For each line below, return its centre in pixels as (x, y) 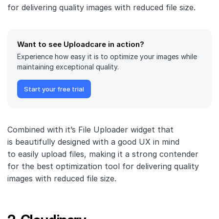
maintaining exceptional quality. (68, 67)
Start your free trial (54, 89)
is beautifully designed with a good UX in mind (93, 142)
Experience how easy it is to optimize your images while (107, 57)
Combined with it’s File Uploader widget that (90, 130)
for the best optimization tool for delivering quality (103, 166)
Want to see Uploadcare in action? (81, 44)
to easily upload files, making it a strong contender (103, 154)
